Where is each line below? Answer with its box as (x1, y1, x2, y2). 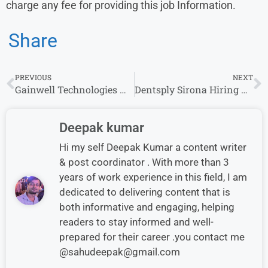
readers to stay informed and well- (59, 215, 214, 228)
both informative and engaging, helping (59, 200, 234, 213)
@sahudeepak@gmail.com (59, 245, 180, 258)
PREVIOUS (15, 72, 51, 82)
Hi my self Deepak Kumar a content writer (59, 141, 246, 153)
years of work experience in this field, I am (59, 170, 247, 183)
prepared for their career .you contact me (59, 230, 245, 243)
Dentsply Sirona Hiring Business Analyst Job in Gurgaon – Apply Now (240, 83, 248, 96)
